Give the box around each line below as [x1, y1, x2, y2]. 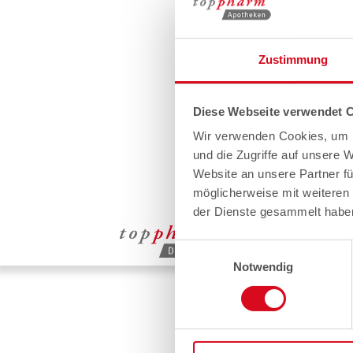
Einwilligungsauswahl [174, 241, 284, 255]
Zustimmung [258, 53, 329, 67]
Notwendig [232, 260, 294, 274]
